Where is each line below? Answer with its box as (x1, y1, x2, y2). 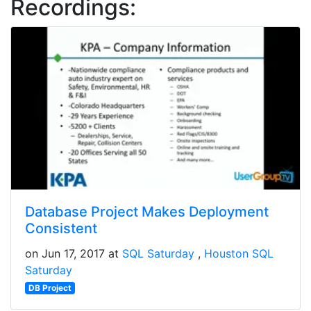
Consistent (25, 220, 97, 237)
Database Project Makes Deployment (25, 203, 269, 221)
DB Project (28, 283, 72, 294)
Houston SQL (204, 246, 274, 261)
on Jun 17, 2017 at (25, 246, 122, 261)
